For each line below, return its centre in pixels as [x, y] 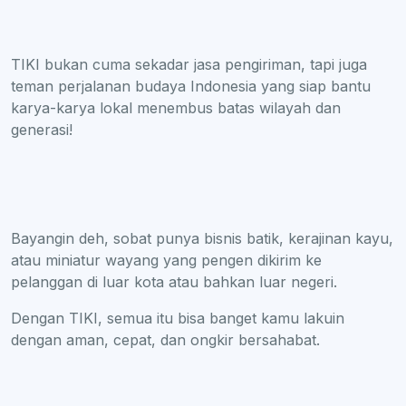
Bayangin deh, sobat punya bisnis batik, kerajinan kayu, [202, 238]
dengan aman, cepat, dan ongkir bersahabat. [165, 339]
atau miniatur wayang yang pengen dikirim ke [166, 260]
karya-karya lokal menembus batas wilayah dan [176, 107]
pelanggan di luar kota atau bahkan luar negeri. [174, 281]
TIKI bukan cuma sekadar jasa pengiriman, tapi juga [189, 64]
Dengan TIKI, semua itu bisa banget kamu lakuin [178, 318]
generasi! [44, 129]
